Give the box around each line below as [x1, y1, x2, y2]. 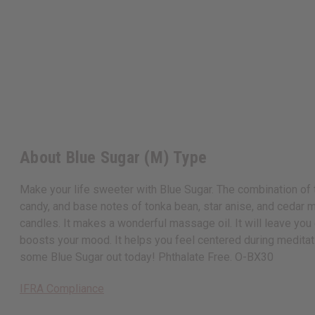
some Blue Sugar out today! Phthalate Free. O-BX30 [20, 250, 274, 264]
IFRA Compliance [20, 282, 104, 296]
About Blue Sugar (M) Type [20, 148, 207, 168]
